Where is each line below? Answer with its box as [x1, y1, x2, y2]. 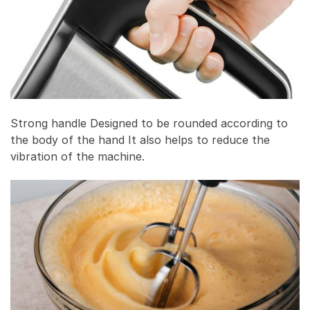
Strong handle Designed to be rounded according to [10, 116, 288, 130]
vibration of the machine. [10, 149, 145, 163]
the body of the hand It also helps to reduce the [10, 132, 270, 147]
